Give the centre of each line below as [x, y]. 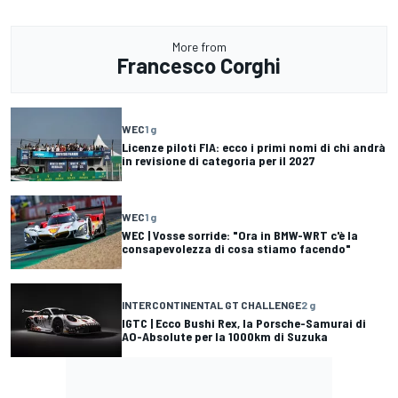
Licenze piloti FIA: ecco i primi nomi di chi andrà [254, 147]
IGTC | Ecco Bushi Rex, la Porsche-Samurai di [244, 322]
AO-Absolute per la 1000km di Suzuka [225, 336]
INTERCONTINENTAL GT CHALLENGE [211, 304]
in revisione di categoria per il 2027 [219, 160]
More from [199, 47]
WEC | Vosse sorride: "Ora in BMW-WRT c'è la [240, 235]
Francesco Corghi [199, 66]
